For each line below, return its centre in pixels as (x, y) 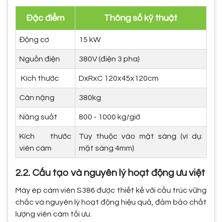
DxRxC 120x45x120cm (119, 78)
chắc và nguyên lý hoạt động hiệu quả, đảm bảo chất (111, 202)
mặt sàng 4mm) (107, 148)
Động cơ (34, 39)
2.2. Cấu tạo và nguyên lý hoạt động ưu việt (110, 173)
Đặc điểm (45, 18)
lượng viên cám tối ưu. (54, 214)
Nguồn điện (40, 59)
